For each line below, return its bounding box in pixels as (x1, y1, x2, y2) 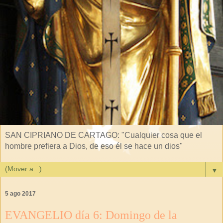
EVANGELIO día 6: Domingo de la (5, 208, 177, 222)
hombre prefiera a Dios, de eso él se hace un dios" (5, 142, 183, 151)
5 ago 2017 (5, 190, 36, 198)
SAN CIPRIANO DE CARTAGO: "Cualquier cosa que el (5, 131, 202, 140)
